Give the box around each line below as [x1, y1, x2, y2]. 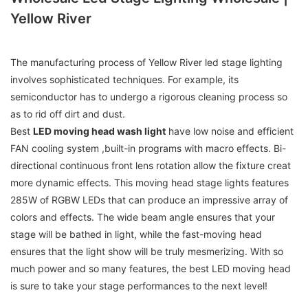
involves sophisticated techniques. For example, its [10, 74, 239, 86]
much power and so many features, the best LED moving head [10, 263, 291, 275]
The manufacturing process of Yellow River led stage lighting [10, 56, 283, 69]
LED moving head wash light [33, 125, 166, 137]
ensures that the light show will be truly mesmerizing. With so [10, 245, 283, 258]
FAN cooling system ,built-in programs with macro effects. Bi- [10, 142, 286, 155]
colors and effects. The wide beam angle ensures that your [10, 211, 275, 223]
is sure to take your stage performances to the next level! [10, 280, 267, 292]
